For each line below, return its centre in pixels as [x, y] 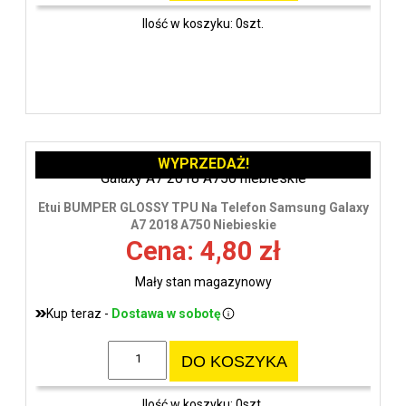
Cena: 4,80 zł [203, 251]
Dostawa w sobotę [166, 313]
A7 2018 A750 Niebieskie [203, 224]
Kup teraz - [79, 313]
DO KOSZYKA [234, 361]
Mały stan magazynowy [203, 281]
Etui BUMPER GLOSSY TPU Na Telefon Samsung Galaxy [203, 207]
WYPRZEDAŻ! [203, 163]
